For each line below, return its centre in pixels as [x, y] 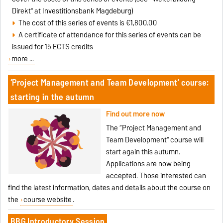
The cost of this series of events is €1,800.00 [87, 23]
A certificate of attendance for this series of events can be [110, 35]
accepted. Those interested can [156, 175]
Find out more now [135, 114]
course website [47, 199]
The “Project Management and [153, 128]
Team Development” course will [155, 140]
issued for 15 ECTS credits [53, 47]
